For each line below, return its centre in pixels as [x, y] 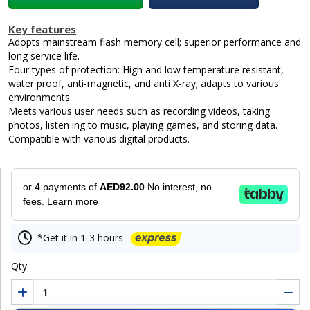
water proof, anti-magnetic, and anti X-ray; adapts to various [144, 83]
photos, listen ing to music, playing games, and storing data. [143, 125]
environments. [40, 97]
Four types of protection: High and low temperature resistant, [146, 69]
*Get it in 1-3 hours [80, 237]
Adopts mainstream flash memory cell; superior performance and [155, 42]
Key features [42, 29]
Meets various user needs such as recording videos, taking [139, 111]
